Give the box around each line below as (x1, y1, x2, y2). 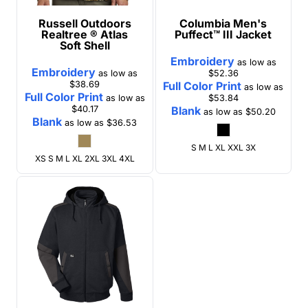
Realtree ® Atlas (41, 27, 129, 42)
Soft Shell (59, 38, 110, 53)
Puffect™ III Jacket (175, 27, 272, 42)
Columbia (179, 16, 231, 31)
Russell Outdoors (38, 16, 131, 31)
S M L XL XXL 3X (190, 142, 256, 153)
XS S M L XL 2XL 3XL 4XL (34, 153, 135, 164)
